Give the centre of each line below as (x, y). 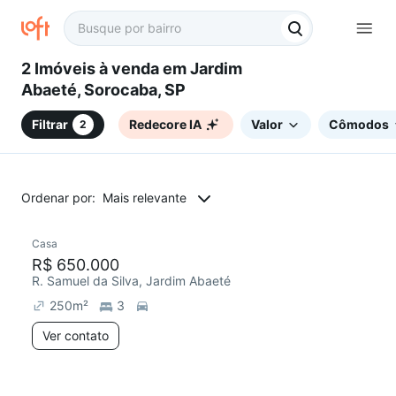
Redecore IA (165, 124)
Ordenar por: (58, 198)
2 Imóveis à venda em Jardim (60, 69)
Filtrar (50, 124)
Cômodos (359, 124)
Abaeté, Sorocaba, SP (103, 90)
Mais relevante (145, 198)
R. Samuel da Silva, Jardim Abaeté (131, 281)
